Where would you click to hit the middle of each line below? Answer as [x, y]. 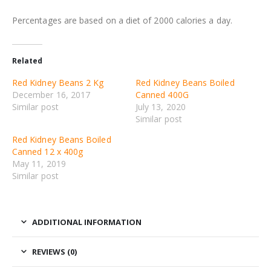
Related [27, 61]
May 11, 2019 [39, 164]
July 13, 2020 [161, 107]
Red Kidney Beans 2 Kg [58, 83]
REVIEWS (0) [54, 252]
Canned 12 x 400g [48, 152]
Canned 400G [162, 95]
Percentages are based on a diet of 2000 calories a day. [122, 21]
